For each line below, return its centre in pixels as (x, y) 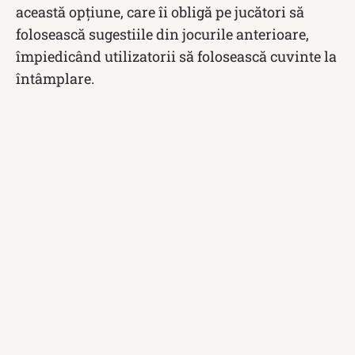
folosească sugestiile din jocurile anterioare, (162, 34)
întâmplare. (55, 78)
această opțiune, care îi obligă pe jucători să (160, 11)
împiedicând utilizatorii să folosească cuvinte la (176, 56)
